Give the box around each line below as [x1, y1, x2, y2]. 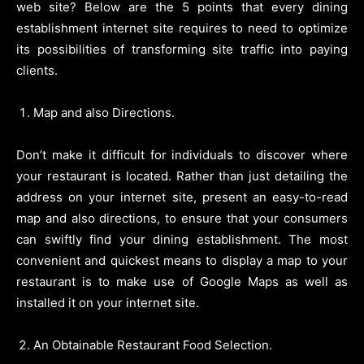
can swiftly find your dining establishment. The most [16, 232, 348, 248]
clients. [16, 63, 58, 79]
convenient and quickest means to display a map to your [16, 253, 348, 269]
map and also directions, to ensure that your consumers [16, 210, 348, 227]
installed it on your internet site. [16, 295, 199, 311]
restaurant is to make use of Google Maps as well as [16, 274, 348, 290]
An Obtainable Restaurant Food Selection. [33, 337, 272, 353]
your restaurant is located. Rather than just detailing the [16, 168, 348, 184]
